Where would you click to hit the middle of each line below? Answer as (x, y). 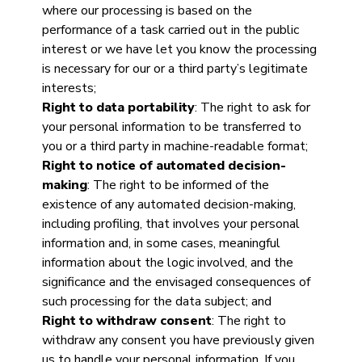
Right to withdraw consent (126, 321)
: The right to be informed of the (178, 185)
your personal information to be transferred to (171, 127)
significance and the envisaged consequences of (176, 282)
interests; (69, 88)
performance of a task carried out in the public (170, 30)
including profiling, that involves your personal (170, 224)
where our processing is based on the (147, 11)
